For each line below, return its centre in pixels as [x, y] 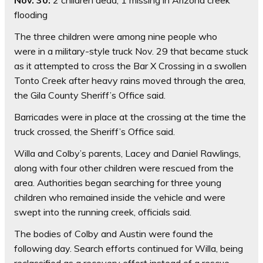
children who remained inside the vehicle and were [120, 198]
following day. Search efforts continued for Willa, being [129, 249]
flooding [31, 15]
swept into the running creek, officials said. [103, 212]
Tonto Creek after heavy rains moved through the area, [130, 81]
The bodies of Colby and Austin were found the [114, 234]
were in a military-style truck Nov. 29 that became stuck [131, 51]
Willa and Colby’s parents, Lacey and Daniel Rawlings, [127, 154]
